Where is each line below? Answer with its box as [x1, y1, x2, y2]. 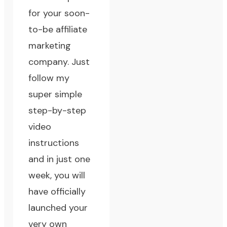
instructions [28, 137, 80, 149]
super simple [28, 88, 83, 101]
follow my [28, 72, 70, 85]
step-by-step [28, 104, 87, 117]
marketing [28, 40, 71, 52]
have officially [28, 185, 86, 198]
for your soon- [28, 7, 90, 20]
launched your [28, 202, 88, 214]
